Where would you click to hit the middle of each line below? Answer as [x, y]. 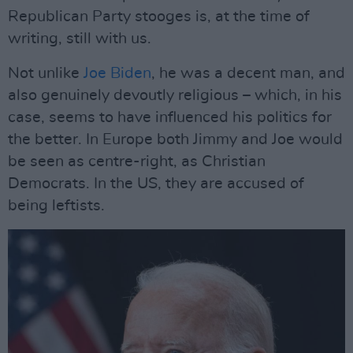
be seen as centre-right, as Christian [137, 162]
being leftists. [56, 206]
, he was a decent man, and [248, 73]
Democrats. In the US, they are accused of [156, 184]
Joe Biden [117, 73]
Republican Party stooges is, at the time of [159, 17]
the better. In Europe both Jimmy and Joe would [175, 139]
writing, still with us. [80, 39]
